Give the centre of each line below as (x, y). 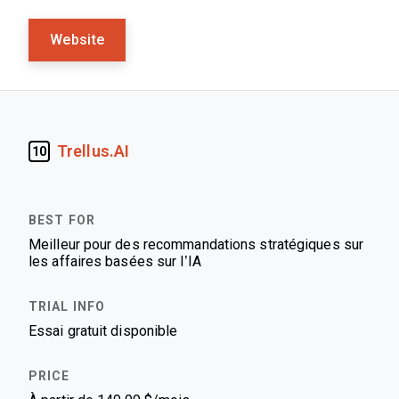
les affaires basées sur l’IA (115, 261)
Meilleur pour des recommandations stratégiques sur (196, 244)
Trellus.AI (93, 151)
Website (77, 40)
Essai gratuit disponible (103, 331)
